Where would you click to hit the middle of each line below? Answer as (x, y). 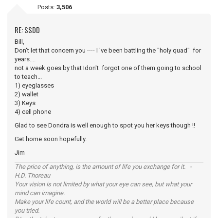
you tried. (27, 210)
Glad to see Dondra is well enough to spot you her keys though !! (105, 125)
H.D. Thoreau (32, 175)
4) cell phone (33, 111)
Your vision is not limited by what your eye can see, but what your (103, 184)
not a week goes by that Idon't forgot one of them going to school (108, 68)
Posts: (47, 7)
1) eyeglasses (34, 85)
